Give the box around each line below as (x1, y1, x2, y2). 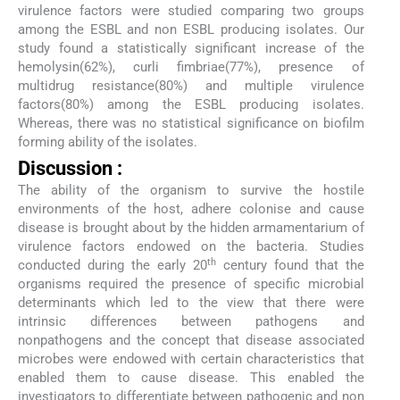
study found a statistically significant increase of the (18, 40, 364, 57)
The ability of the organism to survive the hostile (18, 182, 364, 199)
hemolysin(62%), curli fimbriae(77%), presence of (18, 59, 364, 76)
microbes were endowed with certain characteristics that (18, 351, 364, 368)
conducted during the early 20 (18, 257, 207, 274)
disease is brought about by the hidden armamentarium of (18, 220, 364, 237)
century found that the (215, 257, 364, 274)
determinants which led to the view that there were (18, 295, 364, 312)
